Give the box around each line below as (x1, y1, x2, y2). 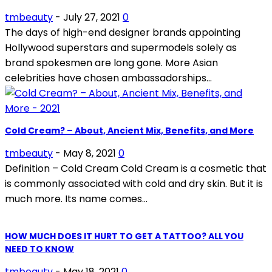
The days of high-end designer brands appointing (5, 25, 240, 39)
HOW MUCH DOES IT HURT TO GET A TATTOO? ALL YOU (5, 229, 243, 242)
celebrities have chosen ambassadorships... (5, 70, 212, 85)
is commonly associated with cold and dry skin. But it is (5, 176, 263, 191)
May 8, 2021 (63, 146, 116, 160)
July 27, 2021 (63, 10, 120, 24)
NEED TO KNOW (5, 242, 74, 255)
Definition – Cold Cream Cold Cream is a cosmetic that (5, 161, 267, 175)
